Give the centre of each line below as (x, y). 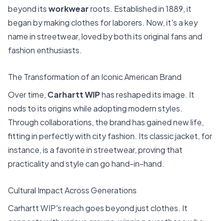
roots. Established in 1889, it (140, 9)
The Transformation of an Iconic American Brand (95, 77)
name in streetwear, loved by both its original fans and (105, 37)
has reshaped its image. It (147, 94)
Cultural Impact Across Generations (72, 190)
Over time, (28, 94)
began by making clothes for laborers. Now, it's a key (103, 23)
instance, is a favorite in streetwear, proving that (95, 150)
